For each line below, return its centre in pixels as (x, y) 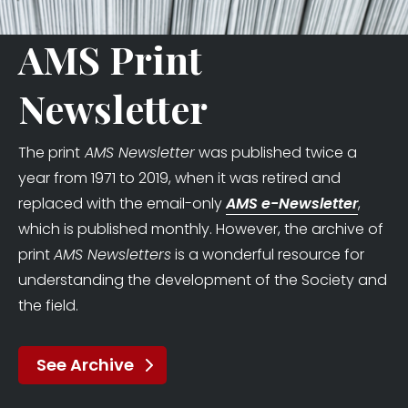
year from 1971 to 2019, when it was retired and (179, 178)
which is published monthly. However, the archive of (201, 229)
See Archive (85, 365)
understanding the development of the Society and (203, 280)
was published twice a (276, 153)
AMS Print (110, 59)
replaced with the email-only (122, 204)
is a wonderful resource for (268, 255)
